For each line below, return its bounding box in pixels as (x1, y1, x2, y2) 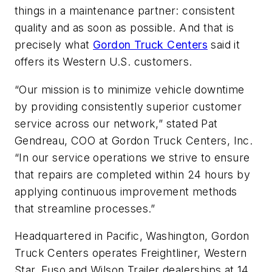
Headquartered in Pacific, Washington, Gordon (15, 229, 250, 243)
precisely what (15, 38, 93, 51)
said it (208, 38, 240, 51)
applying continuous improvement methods (15, 185, 237, 198)
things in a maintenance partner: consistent (15, 4, 236, 17)
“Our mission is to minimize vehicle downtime (15, 83, 245, 96)
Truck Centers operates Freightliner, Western (15, 246, 247, 260)
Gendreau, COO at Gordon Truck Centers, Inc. (15, 134, 253, 147)
